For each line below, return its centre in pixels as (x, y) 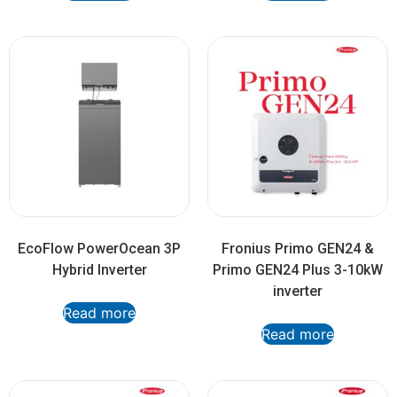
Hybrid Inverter (99, 270)
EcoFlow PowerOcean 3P (99, 249)
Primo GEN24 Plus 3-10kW (298, 270)
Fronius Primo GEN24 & (298, 249)
